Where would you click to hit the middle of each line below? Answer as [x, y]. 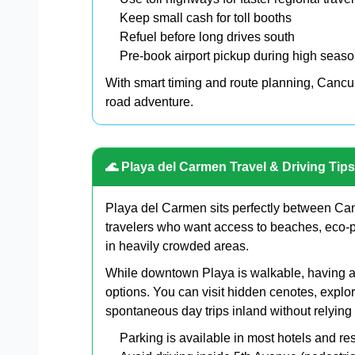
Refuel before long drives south [207, 36]
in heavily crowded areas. [177, 246]
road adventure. [149, 101]
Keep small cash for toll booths [206, 17]
